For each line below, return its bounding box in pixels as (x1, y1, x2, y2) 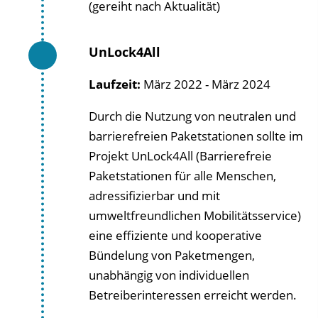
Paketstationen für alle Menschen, (89, 168, 276, 184)
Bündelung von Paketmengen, (89, 247, 255, 263)
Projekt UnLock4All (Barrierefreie (89, 148, 272, 164)
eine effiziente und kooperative (89, 227, 262, 243)
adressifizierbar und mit (89, 187, 220, 204)
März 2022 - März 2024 (143, 76, 270, 92)
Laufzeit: (89, 76, 143, 92)
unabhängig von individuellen (89, 267, 249, 283)
